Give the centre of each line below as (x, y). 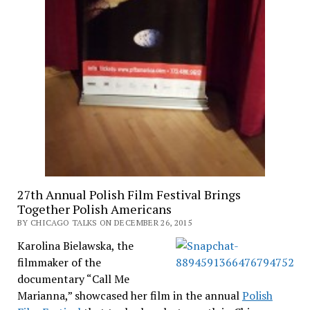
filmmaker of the (59, 263)
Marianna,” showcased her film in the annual (129, 296)
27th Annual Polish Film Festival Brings (129, 195)
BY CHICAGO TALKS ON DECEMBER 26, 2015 (104, 223)
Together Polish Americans (94, 209)
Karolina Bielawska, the (75, 246)
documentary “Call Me (73, 279)
